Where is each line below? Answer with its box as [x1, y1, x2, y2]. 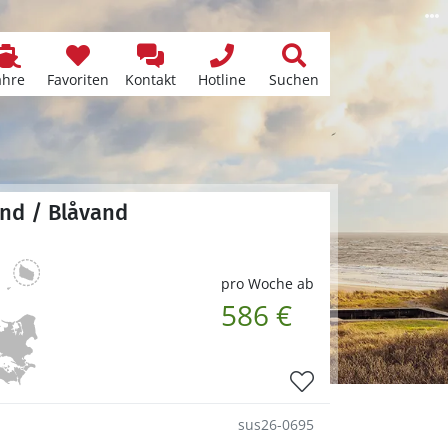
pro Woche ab [221, 273, 314, 293]
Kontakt [124, 70, 176, 89]
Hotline [198, 70, 246, 89]
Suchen [269, 70, 319, 89]
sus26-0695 [238, 414, 314, 434]
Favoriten [47, 70, 109, 89]
